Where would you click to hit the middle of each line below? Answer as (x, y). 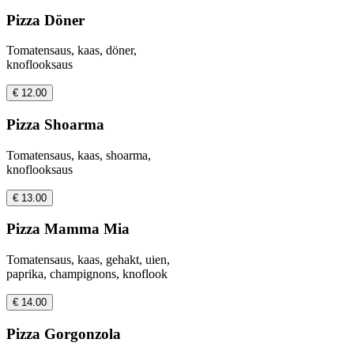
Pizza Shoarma (55, 125)
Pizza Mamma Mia (68, 229)
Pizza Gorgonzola (64, 333)
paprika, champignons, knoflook (87, 274)
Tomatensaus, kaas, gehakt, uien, (88, 260)
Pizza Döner (45, 20)
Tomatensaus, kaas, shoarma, (79, 155)
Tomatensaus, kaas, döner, (72, 51)
